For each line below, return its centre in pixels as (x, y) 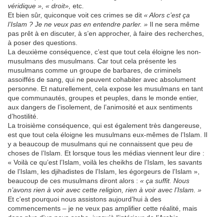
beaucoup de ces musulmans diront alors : (74, 181)
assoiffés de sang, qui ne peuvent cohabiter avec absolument (102, 80)
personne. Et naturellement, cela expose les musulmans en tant (105, 89)
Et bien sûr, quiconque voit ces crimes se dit (76, 15)
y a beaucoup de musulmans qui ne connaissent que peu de (100, 144)
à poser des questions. (43, 43)
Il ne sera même (174, 24)
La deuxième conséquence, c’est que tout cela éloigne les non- (104, 52)
